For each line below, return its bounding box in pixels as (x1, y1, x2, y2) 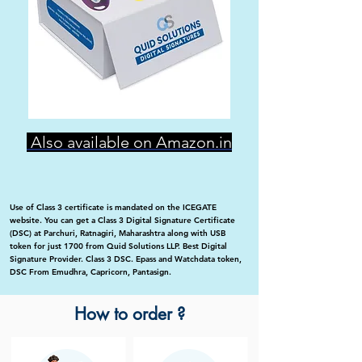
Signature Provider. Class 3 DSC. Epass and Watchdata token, (10, 254, 242, 265)
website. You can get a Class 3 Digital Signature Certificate (10, 215, 235, 226)
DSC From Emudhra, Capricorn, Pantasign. (10, 267, 171, 278)
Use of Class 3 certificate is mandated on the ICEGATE (10, 202, 217, 213)
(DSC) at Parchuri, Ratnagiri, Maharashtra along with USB (10, 228, 225, 239)
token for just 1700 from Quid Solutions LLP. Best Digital (10, 241, 227, 252)
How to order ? (74, 303, 185, 326)
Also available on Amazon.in (27, 133, 232, 153)
